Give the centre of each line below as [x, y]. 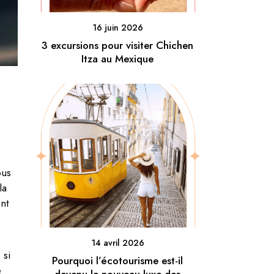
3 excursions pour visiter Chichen [118, 45]
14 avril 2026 [117, 243]
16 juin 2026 [117, 27]
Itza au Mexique [118, 58]
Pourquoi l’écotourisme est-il [118, 261]
